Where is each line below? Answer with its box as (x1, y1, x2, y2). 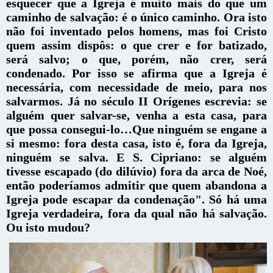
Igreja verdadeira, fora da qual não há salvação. (6, 207, 267, 220)
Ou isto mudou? (6, 221, 90, 234)
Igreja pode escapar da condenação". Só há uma (6, 193, 267, 206)
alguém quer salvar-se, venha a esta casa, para (6, 108, 267, 122)
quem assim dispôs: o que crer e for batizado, (6, 38, 267, 52)
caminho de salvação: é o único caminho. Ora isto (6, 10, 267, 24)
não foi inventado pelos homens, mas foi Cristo (6, 24, 267, 38)
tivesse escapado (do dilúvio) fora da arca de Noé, (6, 165, 267, 178)
